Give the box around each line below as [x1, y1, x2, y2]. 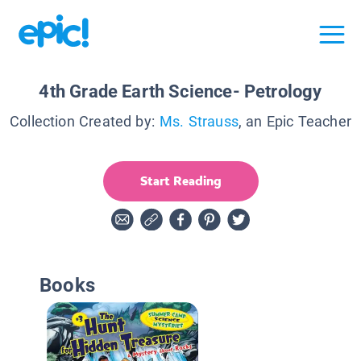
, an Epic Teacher [238, 112, 351, 130]
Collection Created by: [9, 112, 155, 130]
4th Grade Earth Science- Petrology [39, 81, 322, 102]
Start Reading [139, 172, 222, 189]
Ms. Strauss [159, 112, 239, 130]
